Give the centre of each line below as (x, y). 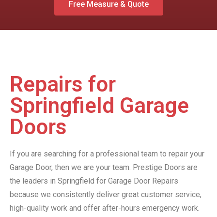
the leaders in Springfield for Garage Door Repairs (94, 181)
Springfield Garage (99, 106)
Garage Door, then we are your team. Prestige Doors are (104, 168)
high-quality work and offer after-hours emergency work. (105, 208)
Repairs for (63, 85)
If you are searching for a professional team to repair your (107, 154)
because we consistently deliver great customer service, (106, 195)
